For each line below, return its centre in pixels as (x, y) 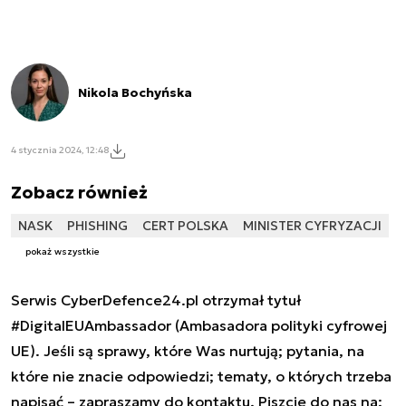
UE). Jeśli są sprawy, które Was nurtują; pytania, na (188, 351)
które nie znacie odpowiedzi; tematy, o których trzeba (201, 377)
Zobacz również (79, 192)
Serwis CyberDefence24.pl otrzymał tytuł (156, 300)
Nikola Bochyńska (135, 92)
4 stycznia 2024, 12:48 (60, 150)
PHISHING (97, 225)
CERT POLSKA (185, 225)
